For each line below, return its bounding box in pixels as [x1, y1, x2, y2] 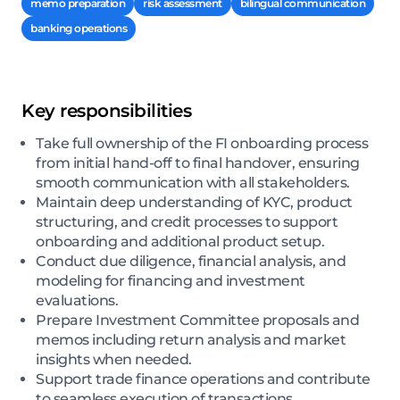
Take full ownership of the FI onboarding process [36, 135, 368, 153]
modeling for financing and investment [36, 272, 305, 290]
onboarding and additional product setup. [36, 233, 324, 251]
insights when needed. [36, 351, 192, 369]
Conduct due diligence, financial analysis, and [36, 253, 346, 271]
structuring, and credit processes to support [36, 213, 337, 231]
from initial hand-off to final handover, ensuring [36, 154, 360, 172]
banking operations [30, 21, 127, 36]
